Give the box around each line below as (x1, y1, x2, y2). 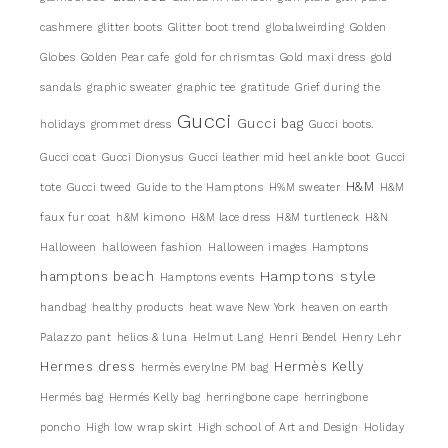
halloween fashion (102, 240, 203, 254)
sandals (40, 80, 82, 94)
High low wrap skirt (85, 420, 192, 434)
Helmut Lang (192, 330, 263, 344)
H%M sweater (268, 180, 340, 194)
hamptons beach (40, 268, 154, 284)
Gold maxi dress (279, 50, 365, 64)
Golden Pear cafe (80, 50, 170, 64)
